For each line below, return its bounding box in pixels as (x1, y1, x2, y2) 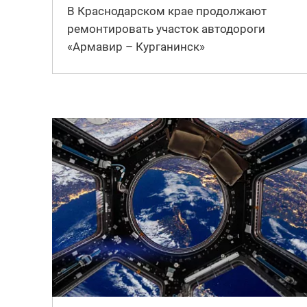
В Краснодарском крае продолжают (66, 3, 267, 18)
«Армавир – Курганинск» (66, 39, 205, 53)
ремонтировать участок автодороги (66, 21, 265, 36)
